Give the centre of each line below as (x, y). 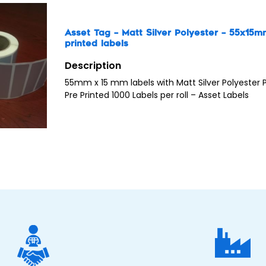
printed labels (97, 44)
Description (93, 66)
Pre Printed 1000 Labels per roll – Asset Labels (157, 95)
